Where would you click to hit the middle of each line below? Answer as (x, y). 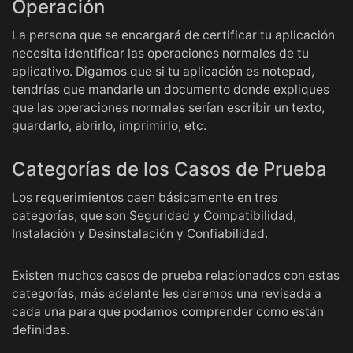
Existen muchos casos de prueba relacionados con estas (176, 275)
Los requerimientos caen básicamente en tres (145, 197)
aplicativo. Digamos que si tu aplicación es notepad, (163, 71)
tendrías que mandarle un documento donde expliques (171, 89)
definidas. (41, 329)
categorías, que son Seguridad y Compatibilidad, (154, 215)
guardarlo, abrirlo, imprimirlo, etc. (109, 125)
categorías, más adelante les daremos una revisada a (167, 293)
